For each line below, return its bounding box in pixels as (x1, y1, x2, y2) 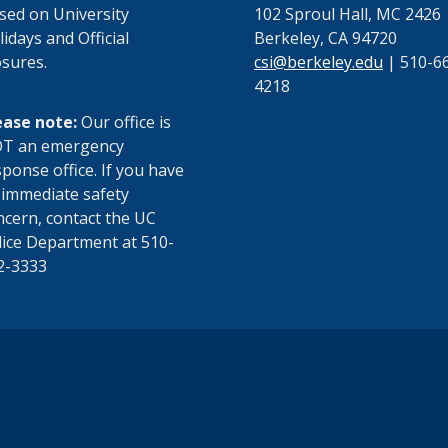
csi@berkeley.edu (254, 51, 383, 73)
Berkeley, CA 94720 (254, 27, 397, 49)
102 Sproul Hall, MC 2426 (254, 3, 441, 25)
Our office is (76, 111, 171, 133)
